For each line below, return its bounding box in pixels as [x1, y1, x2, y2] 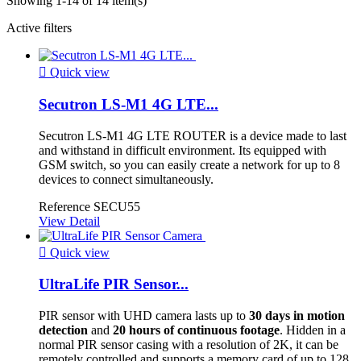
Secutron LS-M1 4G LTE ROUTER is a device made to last [39, 128, 346, 143]
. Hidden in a [280, 322, 346, 337]
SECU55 [93, 199, 140, 214]
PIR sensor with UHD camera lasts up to [39, 308, 249, 322]
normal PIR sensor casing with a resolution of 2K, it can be [39, 337, 338, 351]
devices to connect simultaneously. [39, 172, 217, 186]
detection [39, 322, 88, 337]
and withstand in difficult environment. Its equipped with [39, 143, 326, 157]
